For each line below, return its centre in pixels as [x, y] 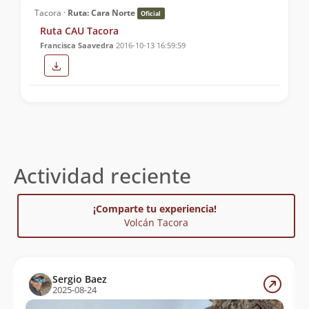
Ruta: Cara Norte [101, 12]
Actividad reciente [102, 175]
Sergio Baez [79, 279]
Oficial [151, 13]
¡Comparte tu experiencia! [156, 208]
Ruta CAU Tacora [79, 30]
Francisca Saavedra [77, 45]
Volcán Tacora [156, 222]
